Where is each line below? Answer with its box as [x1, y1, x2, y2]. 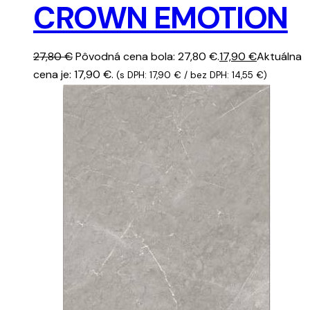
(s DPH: [116, 69, 149, 81]
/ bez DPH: [181, 69, 232, 81]
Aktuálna [257, 48, 302, 64]
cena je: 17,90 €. [33, 66, 113, 82]
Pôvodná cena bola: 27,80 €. [75, 48, 219, 64]
